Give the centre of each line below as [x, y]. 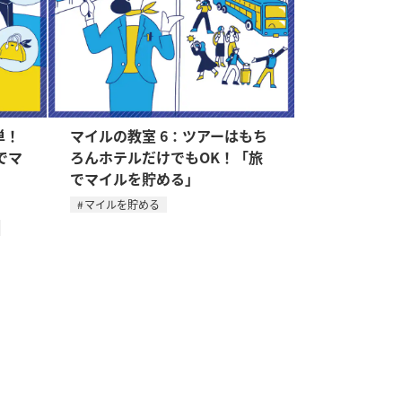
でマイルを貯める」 [134, 179]
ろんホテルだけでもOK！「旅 [166, 157]
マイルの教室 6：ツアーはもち [168, 135]
